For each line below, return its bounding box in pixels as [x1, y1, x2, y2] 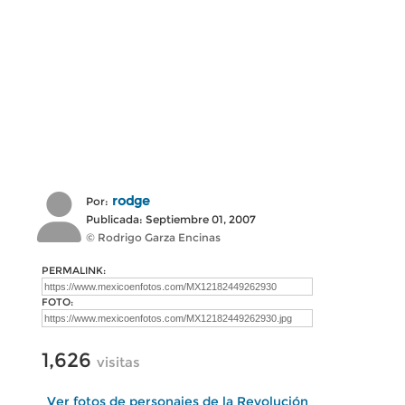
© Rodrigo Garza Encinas [86, 231, 221, 244]
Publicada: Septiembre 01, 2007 [86, 212, 256, 226]
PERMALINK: [42, 264, 106, 277]
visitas [97, 353, 140, 371]
